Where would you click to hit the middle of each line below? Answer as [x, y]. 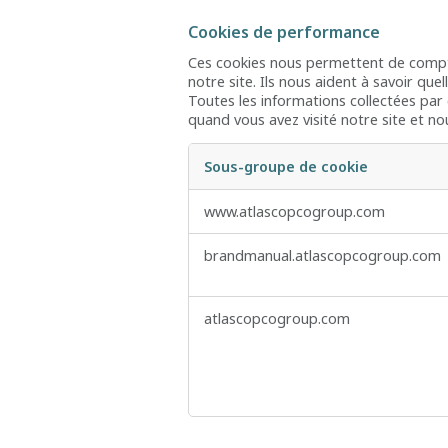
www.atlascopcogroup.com [294, 212]
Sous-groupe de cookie [286, 167]
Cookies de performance [284, 32]
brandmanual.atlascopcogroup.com [322, 256]
